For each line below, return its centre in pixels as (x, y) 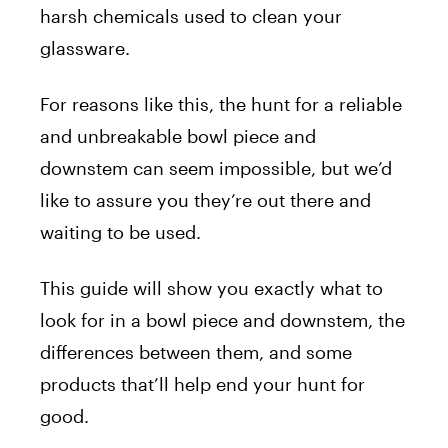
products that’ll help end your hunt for (202, 383)
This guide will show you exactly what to (211, 287)
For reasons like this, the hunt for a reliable (221, 103)
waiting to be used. (120, 231)
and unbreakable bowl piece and (178, 135)
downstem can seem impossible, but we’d (216, 167)
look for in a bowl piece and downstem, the (222, 319)
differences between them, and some (196, 351)
